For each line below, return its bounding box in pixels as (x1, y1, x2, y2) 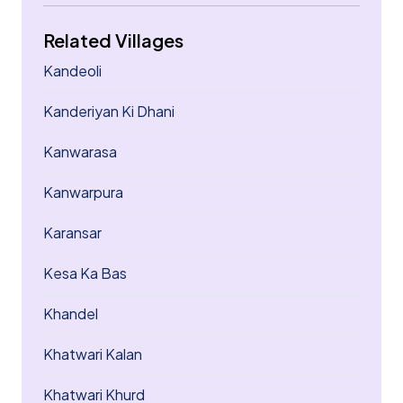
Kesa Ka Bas (43, 264, 127, 282)
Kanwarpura (43, 183, 123, 201)
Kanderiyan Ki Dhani (43, 102, 175, 121)
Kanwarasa (43, 142, 117, 161)
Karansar (43, 223, 102, 242)
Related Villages (43, 29, 184, 51)
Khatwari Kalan (43, 345, 142, 363)
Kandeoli (43, 61, 102, 80)
